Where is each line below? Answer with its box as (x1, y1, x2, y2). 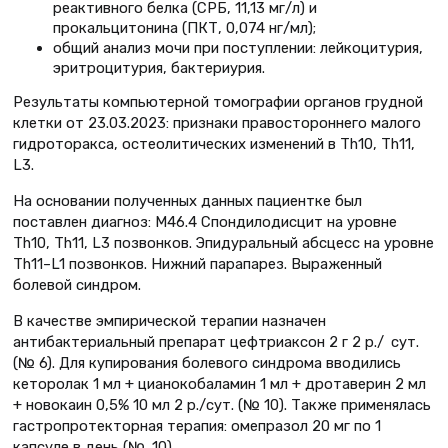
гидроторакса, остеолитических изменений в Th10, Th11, (13, 135, 415, 154)
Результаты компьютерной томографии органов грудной (13, 93, 423, 112)
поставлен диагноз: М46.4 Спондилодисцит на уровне (13, 213, 397, 232)
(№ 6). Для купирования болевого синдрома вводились (13, 354, 401, 373)
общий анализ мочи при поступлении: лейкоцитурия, (53, 38, 423, 57)
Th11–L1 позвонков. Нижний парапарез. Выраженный (13, 255, 382, 274)
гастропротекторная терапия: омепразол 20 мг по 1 (13, 417, 381, 436)
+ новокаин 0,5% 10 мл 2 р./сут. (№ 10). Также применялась (13, 396, 431, 415)
